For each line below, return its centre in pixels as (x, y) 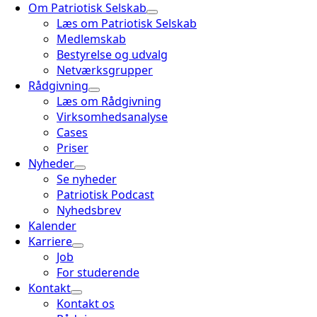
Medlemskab (91, 39)
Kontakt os (86, 304)
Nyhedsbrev (89, 210)
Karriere (50, 241)
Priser (73, 148)
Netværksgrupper (105, 70)
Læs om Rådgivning (109, 101)
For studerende (98, 272)
